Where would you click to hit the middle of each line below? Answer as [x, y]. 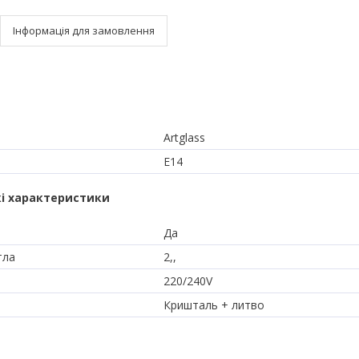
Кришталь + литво [214, 305]
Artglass [184, 137]
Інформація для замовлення [84, 30]
